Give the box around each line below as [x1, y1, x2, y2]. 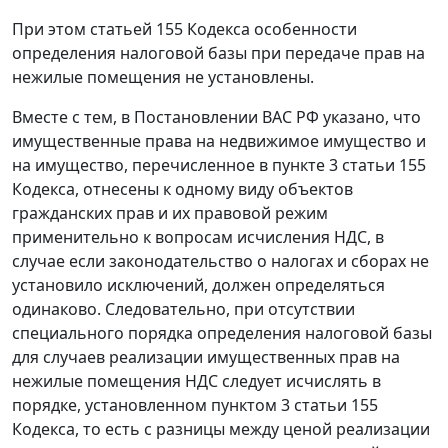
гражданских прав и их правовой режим [12, 202, 328, 224]
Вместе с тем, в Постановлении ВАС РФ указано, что [12, 106, 421, 128]
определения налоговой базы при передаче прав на [12, 42, 425, 64]
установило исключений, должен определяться [12, 274, 385, 296]
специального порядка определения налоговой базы [12, 322, 432, 344]
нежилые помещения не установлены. [12, 66, 314, 88]
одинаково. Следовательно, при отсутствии [12, 298, 355, 320]
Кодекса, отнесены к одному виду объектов [12, 178, 353, 200]
